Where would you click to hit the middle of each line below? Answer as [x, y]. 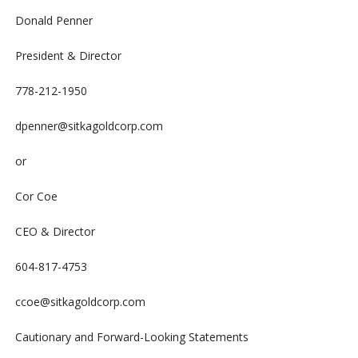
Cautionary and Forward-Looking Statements [131, 337]
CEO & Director [55, 232]
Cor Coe [36, 197]
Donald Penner [54, 21]
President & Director [68, 56]
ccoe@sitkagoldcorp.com [80, 302]
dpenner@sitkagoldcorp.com [89, 126]
